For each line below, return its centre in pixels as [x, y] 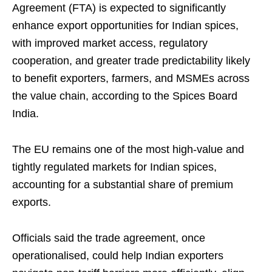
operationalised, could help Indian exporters [118, 256]
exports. [32, 202]
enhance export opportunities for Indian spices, [125, 26]
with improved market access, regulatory [110, 43]
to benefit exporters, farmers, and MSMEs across [131, 79]
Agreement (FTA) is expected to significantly [119, 8]
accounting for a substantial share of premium [123, 185]
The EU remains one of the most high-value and [128, 150]
